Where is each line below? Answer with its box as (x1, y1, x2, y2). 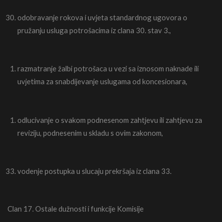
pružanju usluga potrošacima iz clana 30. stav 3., (17, 25, 171, 35)
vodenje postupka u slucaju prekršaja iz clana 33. (17, 166, 171, 176)
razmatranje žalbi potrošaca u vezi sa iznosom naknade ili (17, 64, 199, 73)
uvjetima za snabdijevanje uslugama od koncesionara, (17, 77, 187, 86)
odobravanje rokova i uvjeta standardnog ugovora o (17, 12, 187, 22)
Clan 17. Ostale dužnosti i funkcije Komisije (7, 204, 144, 214)
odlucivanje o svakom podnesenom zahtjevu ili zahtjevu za (17, 115, 202, 124)
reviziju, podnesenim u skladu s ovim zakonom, (17, 128, 163, 137)
